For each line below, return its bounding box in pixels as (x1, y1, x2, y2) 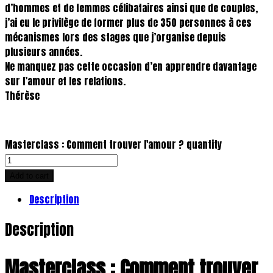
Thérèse (5, 88, 40, 103)
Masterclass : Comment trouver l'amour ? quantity (5, 136, 222, 152)
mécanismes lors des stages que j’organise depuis (5, 29, 226, 44)
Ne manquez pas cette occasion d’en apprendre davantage (5, 58, 257, 74)
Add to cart (10, 171, 49, 180)
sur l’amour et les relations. (5, 73, 126, 88)
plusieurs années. (5, 44, 82, 59)
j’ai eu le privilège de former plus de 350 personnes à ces (5, 15, 252, 30)
